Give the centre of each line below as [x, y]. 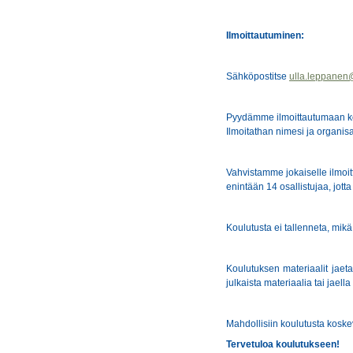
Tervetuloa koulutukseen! [283, 344]
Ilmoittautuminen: [265, 35]
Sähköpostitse [258, 76]
